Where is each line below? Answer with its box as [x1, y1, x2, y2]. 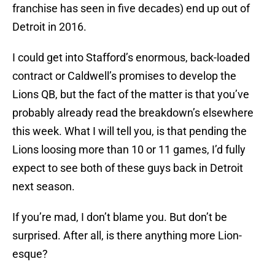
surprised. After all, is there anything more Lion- [12, 229, 242, 242]
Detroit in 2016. [12, 20, 87, 34]
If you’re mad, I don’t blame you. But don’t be [12, 211, 227, 224]
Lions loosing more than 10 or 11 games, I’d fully [12, 143, 246, 157]
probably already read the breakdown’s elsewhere [12, 106, 254, 120]
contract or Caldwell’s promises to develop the [12, 69, 236, 83]
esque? [12, 247, 48, 261]
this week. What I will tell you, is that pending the [12, 125, 247, 138]
